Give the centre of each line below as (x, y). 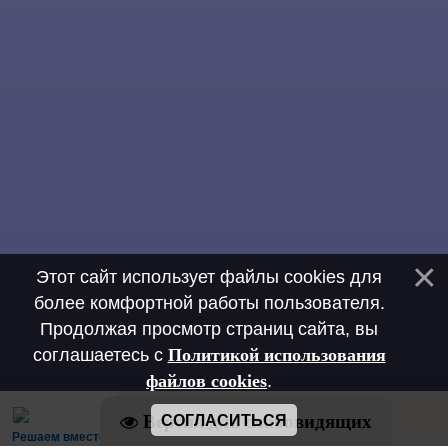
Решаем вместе (59, 437)
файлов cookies (206, 381)
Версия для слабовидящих (257, 421)
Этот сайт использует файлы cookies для (209, 277)
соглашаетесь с (100, 355)
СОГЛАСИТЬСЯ (224, 420)
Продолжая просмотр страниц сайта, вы (209, 329)
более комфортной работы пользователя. (209, 303)
